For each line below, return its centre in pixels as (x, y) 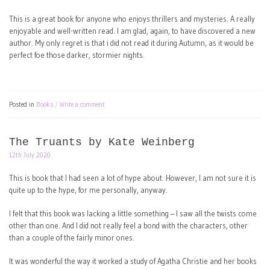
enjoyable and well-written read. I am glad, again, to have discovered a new (132, 31)
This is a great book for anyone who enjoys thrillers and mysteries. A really (132, 19)
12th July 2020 (30, 155)
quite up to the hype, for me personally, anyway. (88, 190)
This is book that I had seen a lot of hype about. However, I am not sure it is (133, 178)
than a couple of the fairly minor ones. (72, 238)
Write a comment (82, 104)
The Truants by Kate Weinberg (102, 143)
